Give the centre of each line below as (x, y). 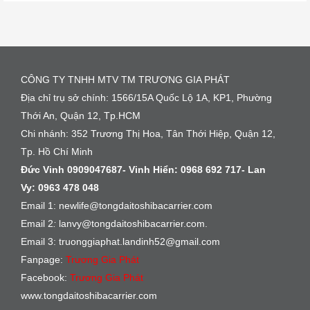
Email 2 (37, 224)
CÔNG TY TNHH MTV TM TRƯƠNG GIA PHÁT (125, 80)
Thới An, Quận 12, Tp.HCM (81, 116)
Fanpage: (43, 260)
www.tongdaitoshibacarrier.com (89, 296)
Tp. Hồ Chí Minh (57, 152)
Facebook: (45, 278)
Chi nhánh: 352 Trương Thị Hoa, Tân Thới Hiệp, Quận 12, (148, 134)
